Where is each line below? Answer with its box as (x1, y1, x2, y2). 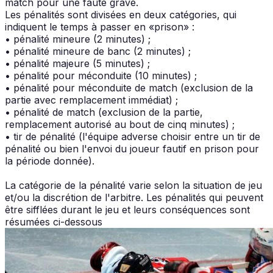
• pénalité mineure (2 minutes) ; (5, 32, 151, 45)
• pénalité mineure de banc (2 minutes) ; (5, 44, 191, 57)
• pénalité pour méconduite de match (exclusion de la (5, 81, 253, 94)
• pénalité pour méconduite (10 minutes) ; (5, 69, 197, 82)
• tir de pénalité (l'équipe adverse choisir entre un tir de (5, 130, 260, 143)
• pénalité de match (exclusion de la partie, (5, 105, 203, 118)
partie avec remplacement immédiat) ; (5, 93, 178, 106)
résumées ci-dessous (5, 215, 102, 228)
